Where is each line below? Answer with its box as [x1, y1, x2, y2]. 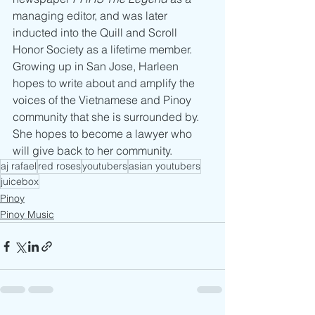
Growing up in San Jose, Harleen [13, 59, 181, 74]
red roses [38, 160, 81, 173]
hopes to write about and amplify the [13, 76, 198, 91]
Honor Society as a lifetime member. [13, 42, 195, 57]
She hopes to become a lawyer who [13, 127, 195, 141]
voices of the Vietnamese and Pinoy [13, 93, 194, 108]
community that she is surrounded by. [13, 110, 202, 124]
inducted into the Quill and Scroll [13, 25, 180, 40]
